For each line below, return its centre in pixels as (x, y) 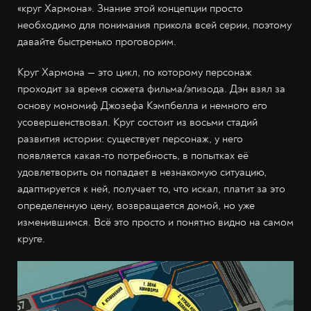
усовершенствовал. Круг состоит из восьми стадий (137, 122)
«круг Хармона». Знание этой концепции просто (130, 8)
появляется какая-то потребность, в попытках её (133, 155)
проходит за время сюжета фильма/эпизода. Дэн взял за (151, 89)
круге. (31, 239)
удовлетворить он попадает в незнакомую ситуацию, (142, 172)
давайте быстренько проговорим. (97, 42)
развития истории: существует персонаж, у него (130, 139)
